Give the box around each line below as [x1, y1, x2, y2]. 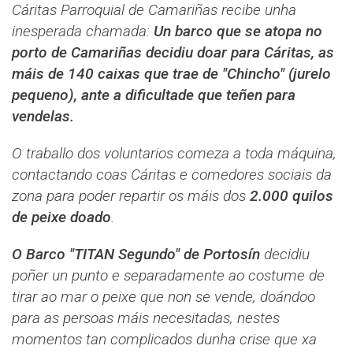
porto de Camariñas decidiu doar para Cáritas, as [12, 43, 334, 61]
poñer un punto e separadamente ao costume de [12, 266, 325, 284]
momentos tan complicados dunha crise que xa [12, 329, 317, 348]
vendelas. [12, 106, 74, 125]
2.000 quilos [246, 186, 333, 205]
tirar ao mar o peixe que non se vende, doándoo [12, 287, 315, 306]
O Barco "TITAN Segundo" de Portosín [12, 244, 260, 263]
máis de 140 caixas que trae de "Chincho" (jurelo [12, 64, 331, 83]
